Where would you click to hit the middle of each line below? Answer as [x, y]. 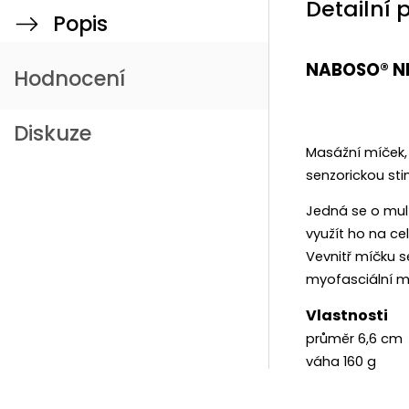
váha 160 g [341, 361]
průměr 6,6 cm [354, 338]
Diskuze [52, 133]
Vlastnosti [347, 315]
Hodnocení [69, 79]
